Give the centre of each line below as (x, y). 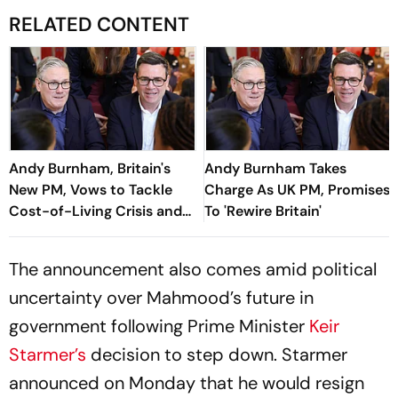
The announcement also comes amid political (193, 269)
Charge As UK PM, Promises (297, 189)
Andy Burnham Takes (275, 168)
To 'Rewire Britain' (263, 211)
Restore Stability (65, 232)
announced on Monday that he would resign (187, 382)
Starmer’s (50, 354)
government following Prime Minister (159, 326)
